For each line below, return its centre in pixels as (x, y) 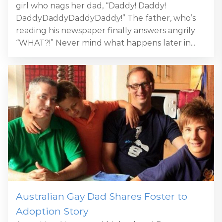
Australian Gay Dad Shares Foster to (102, 196)
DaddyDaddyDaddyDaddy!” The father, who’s (106, 18)
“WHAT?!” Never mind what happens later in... (106, 43)
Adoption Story (52, 211)
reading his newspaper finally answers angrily (106, 30)
